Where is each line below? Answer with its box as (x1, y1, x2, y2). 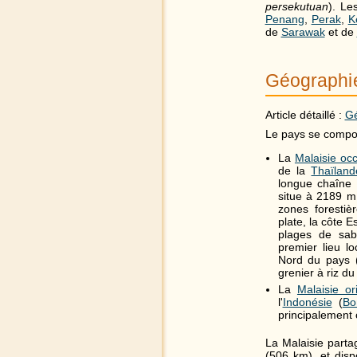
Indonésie (282, 296, 332, 308)
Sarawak (280, 25, 325, 38)
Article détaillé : (265, 108, 345, 121)
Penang (265, 12, 304, 25)
